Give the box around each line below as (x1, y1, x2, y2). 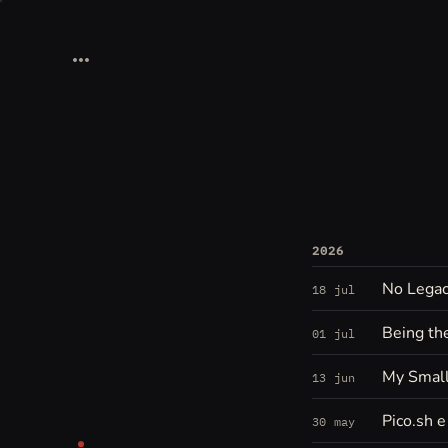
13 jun (312, 369, 356, 385)
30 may (312, 413, 356, 429)
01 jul (312, 325, 356, 341)
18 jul (312, 281, 356, 297)
